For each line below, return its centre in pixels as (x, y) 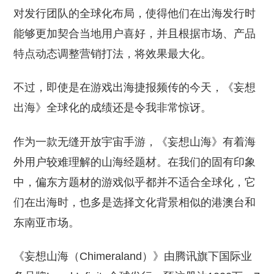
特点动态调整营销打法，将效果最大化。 (113, 54)
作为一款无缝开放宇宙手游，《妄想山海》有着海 (135, 142)
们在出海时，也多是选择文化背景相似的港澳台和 (135, 202)
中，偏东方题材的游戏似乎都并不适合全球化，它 (135, 182)
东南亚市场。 (47, 222)
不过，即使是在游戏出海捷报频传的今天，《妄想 (135, 88)
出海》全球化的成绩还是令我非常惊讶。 (113, 108)
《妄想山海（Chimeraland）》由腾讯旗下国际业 (133, 256)
